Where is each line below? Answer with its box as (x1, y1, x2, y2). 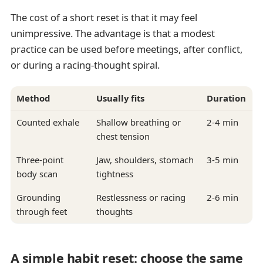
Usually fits (96, 92, 144, 104)
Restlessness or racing (96, 191, 186, 203)
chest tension (96, 130, 150, 142)
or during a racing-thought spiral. (10, 58, 160, 72)
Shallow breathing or (96, 116, 181, 128)
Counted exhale (16, 116, 79, 128)
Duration (206, 92, 246, 104)
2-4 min (206, 116, 238, 128)
